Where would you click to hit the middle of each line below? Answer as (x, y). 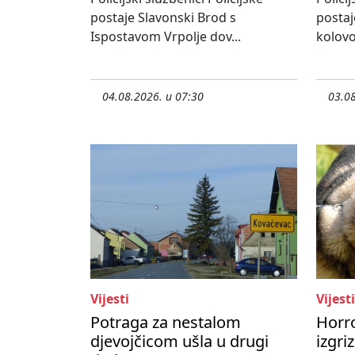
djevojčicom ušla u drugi (179, 342)
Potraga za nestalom (166, 323)
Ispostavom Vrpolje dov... (166, 37)
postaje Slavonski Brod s (163, 18)
